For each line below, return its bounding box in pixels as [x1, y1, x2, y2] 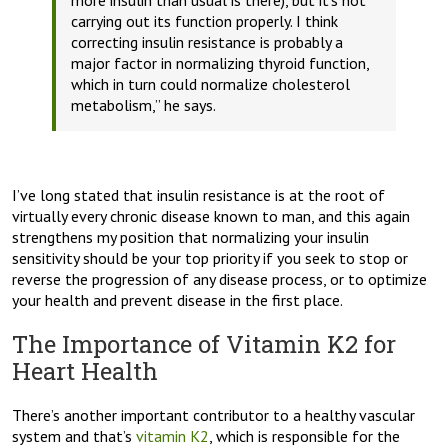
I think [296, 11, 338, 32]
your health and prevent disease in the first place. [12, 290, 343, 311]
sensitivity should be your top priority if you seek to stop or [12, 248, 408, 269]
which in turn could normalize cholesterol [71, 74, 350, 95]
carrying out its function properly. [71, 11, 296, 32]
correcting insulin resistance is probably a [71, 32, 343, 53]
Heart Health [12, 355, 158, 388]
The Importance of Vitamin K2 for [12, 328, 396, 361]
